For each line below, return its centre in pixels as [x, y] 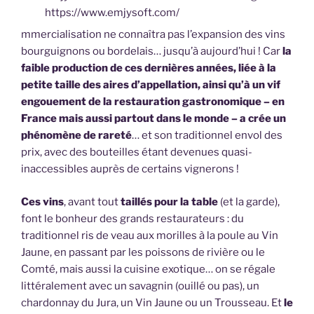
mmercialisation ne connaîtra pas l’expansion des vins [153, 35]
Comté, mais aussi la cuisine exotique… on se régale [148, 269]
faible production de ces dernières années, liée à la [149, 68]
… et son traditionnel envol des [207, 136]
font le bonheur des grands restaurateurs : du [132, 218]
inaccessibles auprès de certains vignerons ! [130, 169]
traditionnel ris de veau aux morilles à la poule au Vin [150, 235]
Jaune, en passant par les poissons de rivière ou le [143, 252]
